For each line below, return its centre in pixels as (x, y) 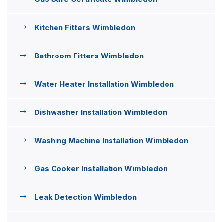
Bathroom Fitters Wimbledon (89, 55)
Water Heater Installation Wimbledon (104, 84)
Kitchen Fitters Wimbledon (85, 27)
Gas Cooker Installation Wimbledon (101, 168)
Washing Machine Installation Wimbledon (111, 140)
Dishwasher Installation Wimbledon (101, 112)
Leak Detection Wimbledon (85, 197)
